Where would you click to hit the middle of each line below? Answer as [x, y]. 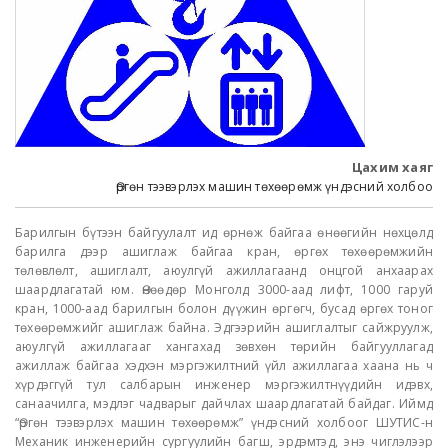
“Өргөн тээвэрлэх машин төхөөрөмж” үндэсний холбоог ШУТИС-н [224, 422]
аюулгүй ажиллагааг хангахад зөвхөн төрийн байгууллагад [224, 346]
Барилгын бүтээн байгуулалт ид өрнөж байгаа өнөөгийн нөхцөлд [224, 232]
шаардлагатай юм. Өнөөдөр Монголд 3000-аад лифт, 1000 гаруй [224, 289]
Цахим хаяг [392, 166]
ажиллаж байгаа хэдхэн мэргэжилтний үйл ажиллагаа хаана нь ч [224, 365]
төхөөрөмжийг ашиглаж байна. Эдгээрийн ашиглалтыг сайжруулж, [224, 327]
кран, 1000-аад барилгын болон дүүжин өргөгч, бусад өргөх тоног [224, 308]
